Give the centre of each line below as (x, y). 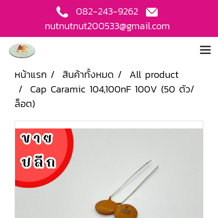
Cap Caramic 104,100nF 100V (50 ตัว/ (112, 89)
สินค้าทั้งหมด (88, 74)
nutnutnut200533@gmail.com (107, 26)
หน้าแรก (31, 74)
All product (154, 74)
